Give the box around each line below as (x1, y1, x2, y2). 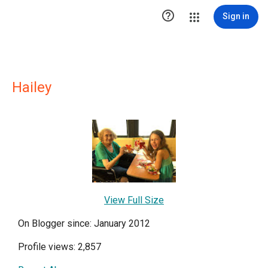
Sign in (223, 11, 249, 21)
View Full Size (104, 194, 164, 206)
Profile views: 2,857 (18, 241, 101, 253)
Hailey (12, 79, 51, 96)
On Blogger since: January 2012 (18, 218, 150, 230)
